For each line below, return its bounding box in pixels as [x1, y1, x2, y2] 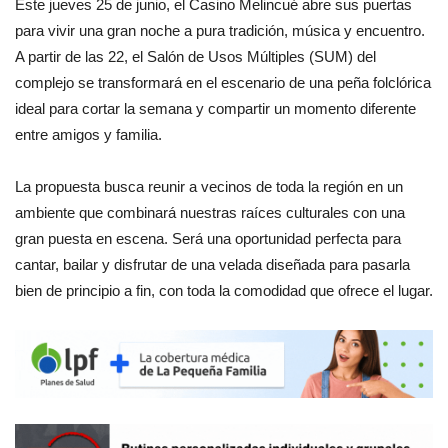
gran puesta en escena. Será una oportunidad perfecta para [15, 229, 401, 247]
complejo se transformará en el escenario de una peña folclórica [15, 73, 431, 91]
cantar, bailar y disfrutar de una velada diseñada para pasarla [15, 255, 410, 273]
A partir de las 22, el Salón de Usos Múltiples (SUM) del [15, 47, 376, 65]
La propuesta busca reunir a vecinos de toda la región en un [15, 177, 403, 195]
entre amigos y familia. [15, 125, 162, 143]
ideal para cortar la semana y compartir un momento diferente [15, 99, 416, 117]
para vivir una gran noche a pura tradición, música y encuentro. [15, 21, 425, 39]
